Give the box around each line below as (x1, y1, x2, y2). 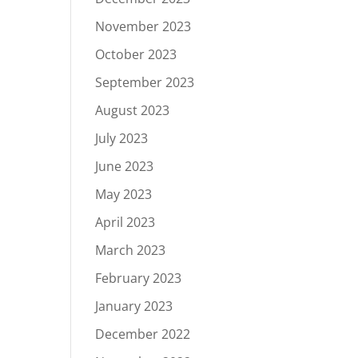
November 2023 (95, 18, 192, 35)
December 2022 (95, 325, 191, 343)
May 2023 (95, 185, 153, 203)
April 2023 (95, 213, 156, 231)
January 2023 (95, 297, 173, 315)
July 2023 (95, 129, 149, 147)
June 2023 (95, 157, 154, 175)
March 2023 (95, 241, 166, 259)
